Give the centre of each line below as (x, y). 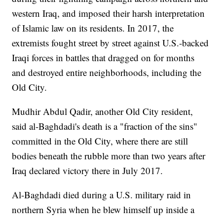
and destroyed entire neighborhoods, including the (107, 73)
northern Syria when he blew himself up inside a (103, 210)
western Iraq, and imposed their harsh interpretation (109, 13)
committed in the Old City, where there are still (100, 141)
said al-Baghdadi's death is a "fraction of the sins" (105, 126)
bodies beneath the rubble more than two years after (109, 156)
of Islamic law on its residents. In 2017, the (93, 28)
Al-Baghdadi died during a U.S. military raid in (102, 195)
